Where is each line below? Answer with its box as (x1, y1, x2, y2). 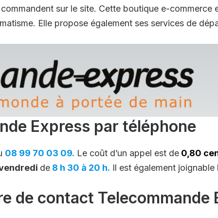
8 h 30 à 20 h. (50, 163, 110, 173)
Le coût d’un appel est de (74, 148, 179, 158)
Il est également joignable (110, 163, 217, 173)
